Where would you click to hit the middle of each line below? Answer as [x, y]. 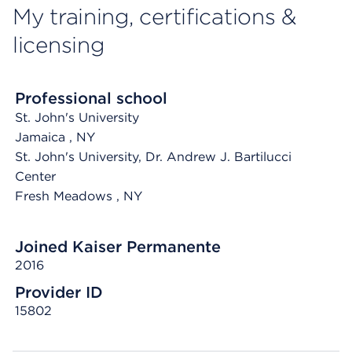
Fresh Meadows [66, 196]
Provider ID [59, 292]
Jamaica [42, 137]
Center [35, 176]
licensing [59, 45]
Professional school [91, 98]
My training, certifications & [154, 16]
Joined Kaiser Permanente [118, 247]
